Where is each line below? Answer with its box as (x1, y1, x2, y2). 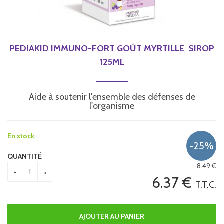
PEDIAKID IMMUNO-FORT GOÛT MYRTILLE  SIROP (9, 42, 214, 54)
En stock (7, 131, 34, 140)
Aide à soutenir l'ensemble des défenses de (28, 91, 195, 102)
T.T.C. (195, 179, 216, 190)
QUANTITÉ (7, 151, 42, 161)
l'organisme (89, 100, 134, 111)
